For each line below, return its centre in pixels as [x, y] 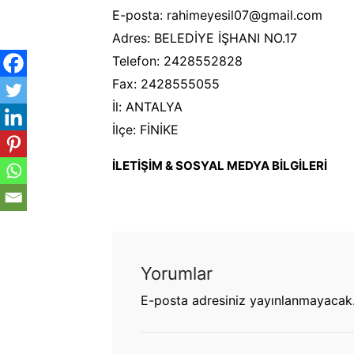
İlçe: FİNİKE [145, 129]
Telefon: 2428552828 [177, 60]
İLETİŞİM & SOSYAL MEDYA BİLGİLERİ [220, 165]
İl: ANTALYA [147, 106]
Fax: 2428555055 [166, 83]
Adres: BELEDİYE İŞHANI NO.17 [205, 38]
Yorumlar [177, 273]
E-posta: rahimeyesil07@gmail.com [217, 15]
